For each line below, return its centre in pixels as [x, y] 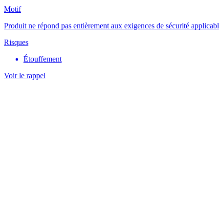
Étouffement [43, 59]
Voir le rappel [25, 76]
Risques [16, 43]
